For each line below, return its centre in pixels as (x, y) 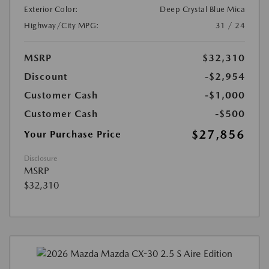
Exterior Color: (51, 10)
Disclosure (41, 159)
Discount (46, 77)
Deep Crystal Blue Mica (202, 10)
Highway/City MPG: (62, 26)
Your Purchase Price (73, 134)
